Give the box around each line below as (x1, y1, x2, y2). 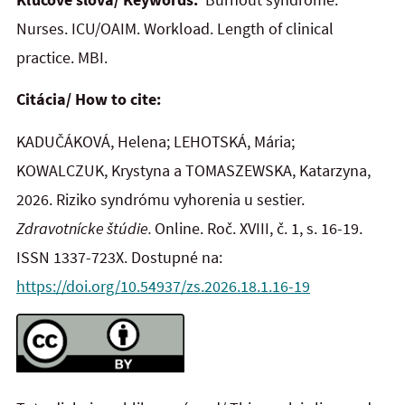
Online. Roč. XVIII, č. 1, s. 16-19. (155, 217, 363, 239)
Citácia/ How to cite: (16, 89, 161, 110)
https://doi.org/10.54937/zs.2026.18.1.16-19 (16, 275, 310, 297)
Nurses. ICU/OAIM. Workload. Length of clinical (16, 17, 334, 39)
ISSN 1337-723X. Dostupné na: (16, 246, 222, 268)
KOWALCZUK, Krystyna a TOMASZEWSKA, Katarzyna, (16, 159, 371, 181)
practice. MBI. (16, 46, 108, 68)
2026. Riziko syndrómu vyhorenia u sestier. (16, 188, 305, 210)
